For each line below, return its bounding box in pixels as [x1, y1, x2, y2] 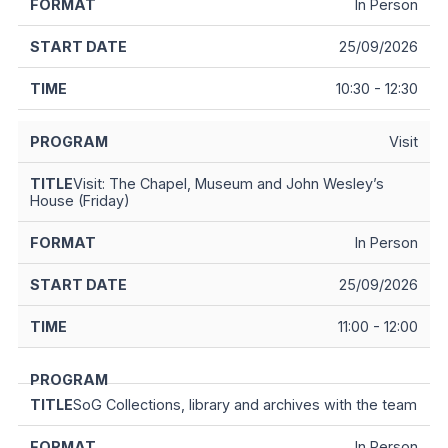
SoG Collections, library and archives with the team [73, 396, 417, 414]
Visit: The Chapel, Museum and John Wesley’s [73, 175, 384, 193]
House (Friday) [30, 192, 130, 210]
